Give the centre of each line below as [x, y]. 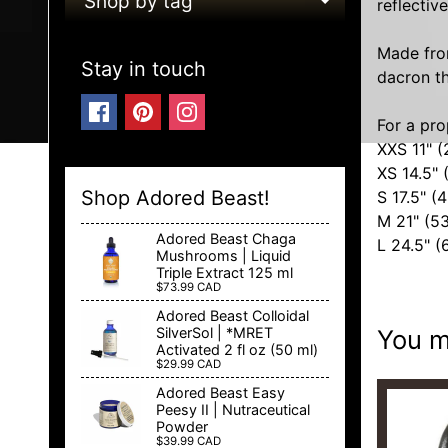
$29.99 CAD [188, 364]
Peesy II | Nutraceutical [233, 410]
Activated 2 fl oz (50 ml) [237, 350]
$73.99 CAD [188, 287]
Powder [182, 427]
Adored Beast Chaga [226, 239]
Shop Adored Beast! [175, 198]
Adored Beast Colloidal [232, 316]
